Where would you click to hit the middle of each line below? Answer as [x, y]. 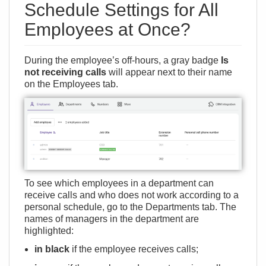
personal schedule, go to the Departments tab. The [130, 207]
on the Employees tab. [71, 84]
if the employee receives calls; [134, 249]
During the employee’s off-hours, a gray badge [123, 60]
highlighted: [49, 231]
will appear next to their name [169, 72]
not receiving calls [65, 72]
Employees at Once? [107, 29]
